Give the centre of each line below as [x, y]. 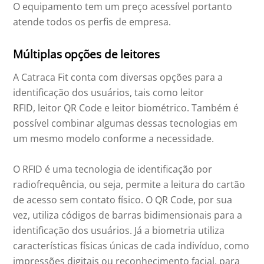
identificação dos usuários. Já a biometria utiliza [119, 231]
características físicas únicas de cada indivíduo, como [131, 246]
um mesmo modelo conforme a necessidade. [114, 139]
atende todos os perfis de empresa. [92, 22]
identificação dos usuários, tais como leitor [109, 93]
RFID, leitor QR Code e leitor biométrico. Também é [126, 108]
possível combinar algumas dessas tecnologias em [126, 123]
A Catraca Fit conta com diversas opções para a [118, 77]
